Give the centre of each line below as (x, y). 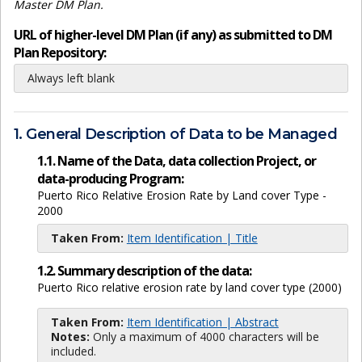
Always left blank (71, 78)
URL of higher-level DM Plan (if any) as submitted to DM (173, 35)
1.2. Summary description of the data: (144, 270)
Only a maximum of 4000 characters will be (204, 336)
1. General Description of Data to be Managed (176, 135)
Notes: (70, 336)
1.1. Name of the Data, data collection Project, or (176, 160)
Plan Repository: (60, 53)
